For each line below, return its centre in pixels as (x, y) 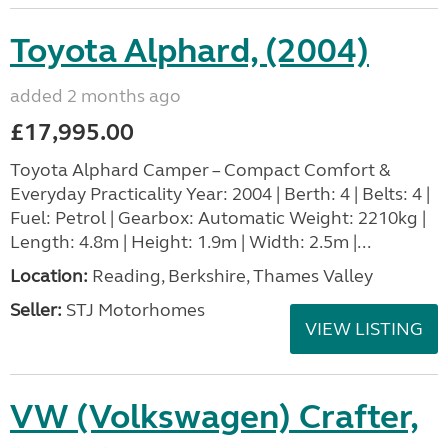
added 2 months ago (95, 95)
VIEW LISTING (364, 328)
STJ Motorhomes (133, 309)
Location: (49, 275)
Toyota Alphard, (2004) (189, 50)
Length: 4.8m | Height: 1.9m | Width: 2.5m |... (190, 241)
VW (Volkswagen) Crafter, (214, 416)
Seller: (36, 309)
